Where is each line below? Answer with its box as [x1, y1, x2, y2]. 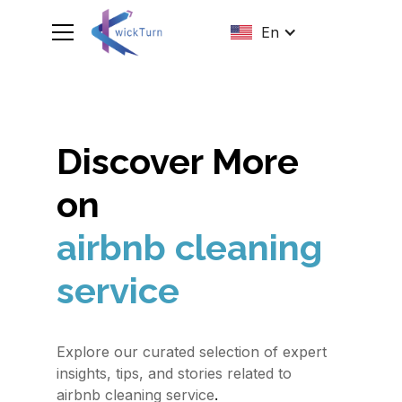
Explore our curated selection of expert [56, 343, 327, 361]
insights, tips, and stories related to [56, 364, 292, 382]
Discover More [56, 140, 299, 182]
